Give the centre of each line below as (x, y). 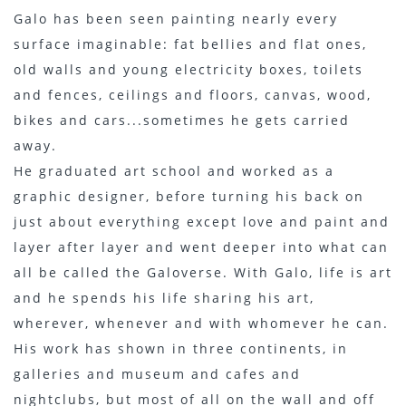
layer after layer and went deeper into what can (201, 247)
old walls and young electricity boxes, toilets (188, 69)
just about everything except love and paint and (202, 222)
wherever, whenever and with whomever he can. (201, 323)
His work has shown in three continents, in (181, 348)
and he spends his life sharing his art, (164, 298)
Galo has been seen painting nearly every (176, 19)
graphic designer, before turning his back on (189, 196)
